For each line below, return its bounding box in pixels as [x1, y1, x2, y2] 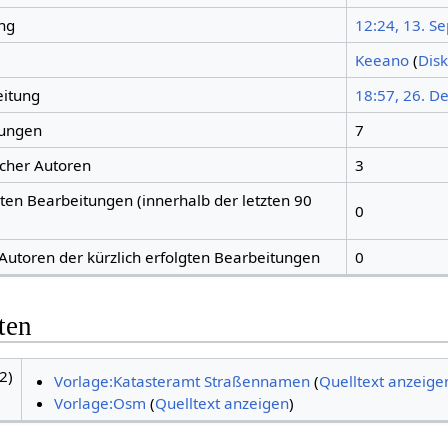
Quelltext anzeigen [155, 393, 290, 413]
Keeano [354, 50, 409, 71]
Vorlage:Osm [54, 393, 147, 413]
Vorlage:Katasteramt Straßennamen [54, 371, 311, 391]
